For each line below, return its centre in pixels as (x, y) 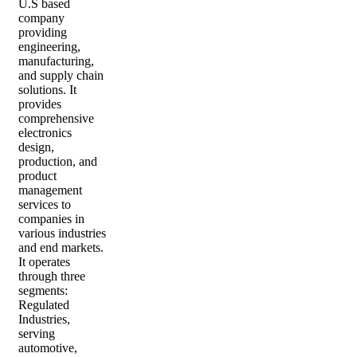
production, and (58, 162)
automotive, (48, 348)
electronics (45, 133)
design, (36, 147)
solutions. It (47, 90)
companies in (51, 219)
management (50, 190)
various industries (62, 233)
